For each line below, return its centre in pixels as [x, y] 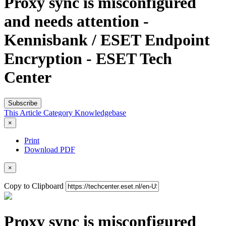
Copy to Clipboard [34, 186]
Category [59, 112]
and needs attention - [76, 21]
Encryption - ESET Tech [88, 59]
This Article [24, 112]
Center [28, 77]
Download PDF [50, 149]
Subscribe [23, 103]
